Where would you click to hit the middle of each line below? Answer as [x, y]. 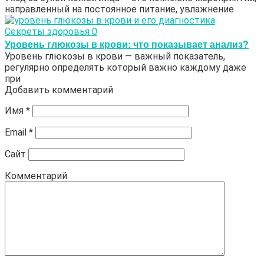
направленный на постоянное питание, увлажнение [119, 9]
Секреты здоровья [47, 32]
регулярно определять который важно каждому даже [126, 68]
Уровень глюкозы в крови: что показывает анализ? [127, 44]
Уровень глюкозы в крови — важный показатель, [115, 57]
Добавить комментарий [59, 90]
